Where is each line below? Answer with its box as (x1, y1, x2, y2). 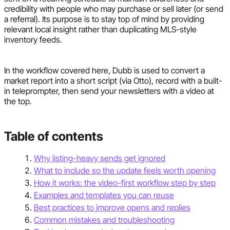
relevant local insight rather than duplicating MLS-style (4, 24, 197, 34)
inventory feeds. (4, 34, 62, 45)
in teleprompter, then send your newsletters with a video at (4, 85, 214, 96)
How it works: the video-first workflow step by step (34, 177, 216, 188)
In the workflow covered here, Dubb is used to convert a (4, 65, 205, 75)
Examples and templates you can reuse (34, 189, 174, 200)
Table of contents (4, 128, 103, 144)
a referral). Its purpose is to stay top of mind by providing (4, 13, 204, 24)
